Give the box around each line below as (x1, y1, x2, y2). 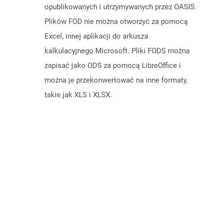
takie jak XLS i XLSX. (44, 90, 112, 100)
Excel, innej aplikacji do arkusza (44, 32, 148, 41)
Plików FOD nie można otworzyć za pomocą (44, 17, 188, 26)
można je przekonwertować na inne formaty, (44, 76, 188, 85)
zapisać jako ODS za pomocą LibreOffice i (44, 61, 181, 70)
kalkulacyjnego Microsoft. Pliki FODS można (44, 46, 190, 56)
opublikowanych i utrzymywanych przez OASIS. (44, 2, 197, 12)
